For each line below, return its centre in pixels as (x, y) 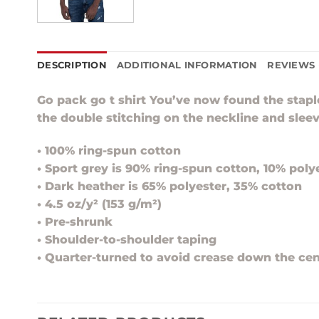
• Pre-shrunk (75, 222)
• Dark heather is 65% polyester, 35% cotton (169, 187)
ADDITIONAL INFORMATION (187, 66)
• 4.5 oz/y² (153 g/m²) (99, 204)
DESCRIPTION (72, 66)
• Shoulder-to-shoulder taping (127, 240)
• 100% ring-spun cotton (109, 151)
